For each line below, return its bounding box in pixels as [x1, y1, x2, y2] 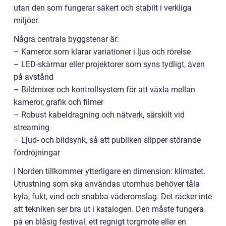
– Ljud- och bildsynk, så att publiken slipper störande [14, 135, 201, 145]
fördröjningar [14, 147, 60, 157]
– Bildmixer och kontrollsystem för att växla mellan [14, 84, 195, 94]
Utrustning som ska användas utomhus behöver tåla [14, 179, 200, 189]
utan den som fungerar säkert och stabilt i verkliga [14, 3, 192, 13]
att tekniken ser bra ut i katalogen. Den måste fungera [14, 204, 204, 214]
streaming [14, 122, 49, 132]
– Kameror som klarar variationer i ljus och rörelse [14, 46, 191, 56]
